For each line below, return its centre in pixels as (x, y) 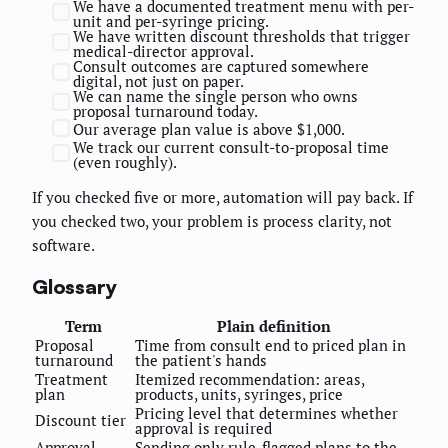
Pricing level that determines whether (266, 413)
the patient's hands (201, 360)
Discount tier (80, 420)
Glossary (74, 286)
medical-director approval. (163, 50)
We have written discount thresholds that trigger (241, 35)
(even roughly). (125, 161)
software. (63, 244)
